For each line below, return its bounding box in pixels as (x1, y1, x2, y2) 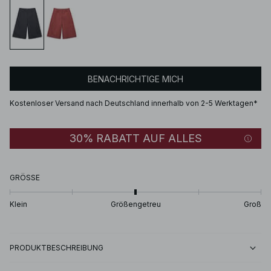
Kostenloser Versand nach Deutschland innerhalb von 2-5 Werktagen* (10, 99, 258, 108)
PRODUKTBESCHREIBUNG (10, 243, 103, 253)
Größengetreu (110, 200, 161, 209)
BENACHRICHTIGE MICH (88, 73, 183, 84)
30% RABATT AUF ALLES (69, 132, 202, 145)
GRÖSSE (10, 173, 36, 183)
